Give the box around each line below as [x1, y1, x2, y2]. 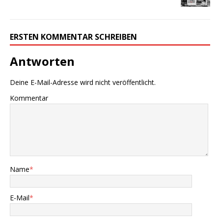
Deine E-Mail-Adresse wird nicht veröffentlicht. [10, 78, 156, 87]
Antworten [10, 53, 75, 70]
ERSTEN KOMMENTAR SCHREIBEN [10, 31, 137, 43]
